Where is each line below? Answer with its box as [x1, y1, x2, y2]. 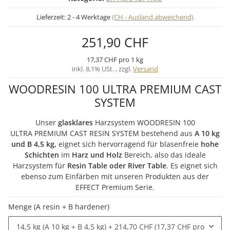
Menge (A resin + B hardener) [8, 202, 111, 212]
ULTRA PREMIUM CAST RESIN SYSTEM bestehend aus [10, 128, 193, 138]
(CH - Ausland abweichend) [112, 12, 194, 22]
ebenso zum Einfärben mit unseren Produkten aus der [21, 171, 209, 181]
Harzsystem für [12, 161, 67, 170]
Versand [133, 64, 158, 73]
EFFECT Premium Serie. [75, 182, 155, 192]
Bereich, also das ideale [122, 150, 206, 160]
